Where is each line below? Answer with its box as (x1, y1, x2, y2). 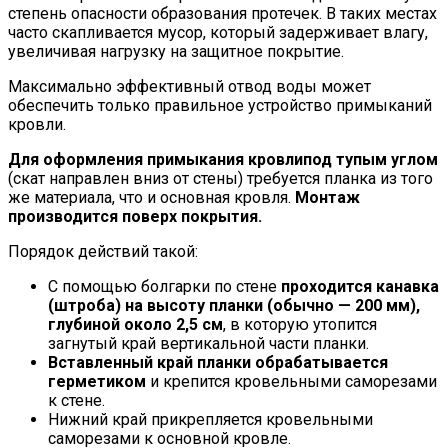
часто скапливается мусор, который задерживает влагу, (8, 23, 428, 43)
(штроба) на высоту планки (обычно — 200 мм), (48, 296, 420, 316)
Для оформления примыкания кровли (8, 150, 303, 170)
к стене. (48, 391, 105, 411)
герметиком (48, 372, 146, 392)
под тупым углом (303, 150, 438, 170)
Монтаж (295, 188, 360, 208)
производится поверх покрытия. (8, 207, 262, 227)
